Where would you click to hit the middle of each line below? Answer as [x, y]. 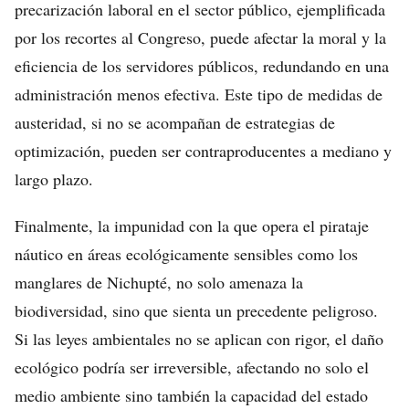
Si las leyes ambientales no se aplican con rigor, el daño [199, 339]
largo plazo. [54, 179]
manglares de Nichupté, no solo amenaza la [159, 282]
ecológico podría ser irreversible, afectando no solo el [192, 367]
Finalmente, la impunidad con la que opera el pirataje [192, 225]
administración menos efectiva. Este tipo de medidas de [199, 94]
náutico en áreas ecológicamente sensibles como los [186, 254]
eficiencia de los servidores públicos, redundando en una [202, 66]
